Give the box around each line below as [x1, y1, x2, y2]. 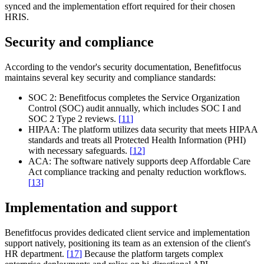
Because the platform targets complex [82, 248, 223, 259]
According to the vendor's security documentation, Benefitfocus [5, 62, 241, 72]
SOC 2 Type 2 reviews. [28, 114, 118, 124]
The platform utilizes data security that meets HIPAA [60, 124, 258, 134]
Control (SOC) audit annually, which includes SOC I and [28, 103, 241, 113]
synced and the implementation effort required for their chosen [5, 1, 235, 12]
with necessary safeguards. [28, 146, 130, 156]
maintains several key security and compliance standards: [5, 72, 216, 82]
